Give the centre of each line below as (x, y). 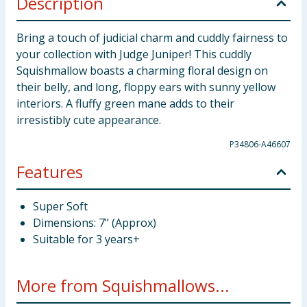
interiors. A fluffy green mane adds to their (125, 103)
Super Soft (60, 206)
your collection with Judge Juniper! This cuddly (134, 54)
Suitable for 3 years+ (86, 239)
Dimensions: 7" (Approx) (95, 223)
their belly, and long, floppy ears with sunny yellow (146, 87)
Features (50, 172)
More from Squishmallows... (123, 285)
